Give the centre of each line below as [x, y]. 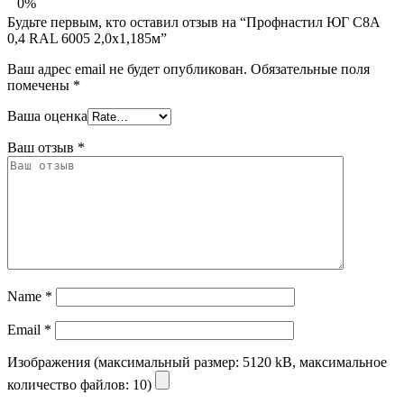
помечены [40, 85]
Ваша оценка [47, 115]
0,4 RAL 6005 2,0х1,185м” [87, 38]
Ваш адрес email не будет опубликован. [127, 69]
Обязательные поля [310, 69]
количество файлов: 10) [81, 384]
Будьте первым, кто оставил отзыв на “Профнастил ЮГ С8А [194, 22]
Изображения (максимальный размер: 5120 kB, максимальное [197, 362]
